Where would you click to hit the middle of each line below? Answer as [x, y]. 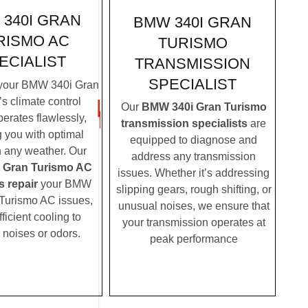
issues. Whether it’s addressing [194, 173]
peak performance [194, 239]
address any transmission [194, 157]
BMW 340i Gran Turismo [204, 107]
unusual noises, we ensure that [194, 206]
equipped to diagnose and [194, 140]
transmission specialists [184, 124]
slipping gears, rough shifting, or [194, 190]
